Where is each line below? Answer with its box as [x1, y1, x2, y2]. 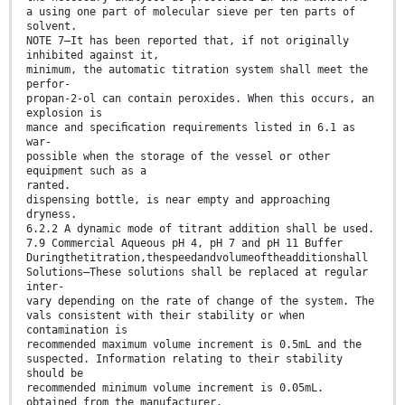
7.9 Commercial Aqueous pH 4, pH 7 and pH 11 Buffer [26, 237, 343, 250]
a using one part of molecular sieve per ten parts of [26, 5, 355, 19]
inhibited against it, [26, 49, 159, 62]
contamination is [26, 324, 127, 337]
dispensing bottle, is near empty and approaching [26, 193, 330, 207]
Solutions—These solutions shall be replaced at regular [26, 266, 368, 279]
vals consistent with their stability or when [26, 309, 305, 323]
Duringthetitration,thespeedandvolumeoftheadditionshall [26, 251, 368, 265]
